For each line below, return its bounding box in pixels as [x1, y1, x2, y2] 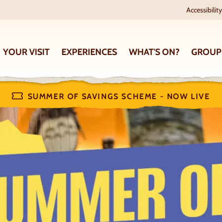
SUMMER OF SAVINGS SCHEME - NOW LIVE [27, 91, 210, 101]
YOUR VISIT [3, 46, 50, 57]
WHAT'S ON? [129, 46, 179, 57]
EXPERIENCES [61, 46, 117, 57]
